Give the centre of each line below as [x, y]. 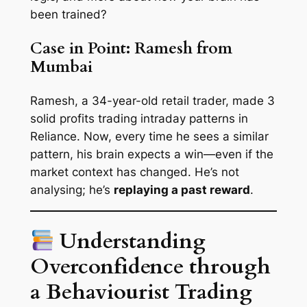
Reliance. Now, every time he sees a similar [149, 136]
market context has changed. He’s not [134, 172]
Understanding [130, 242]
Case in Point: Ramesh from [131, 48]
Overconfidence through [150, 267]
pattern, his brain [78, 154]
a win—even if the [222, 154]
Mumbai [61, 66]
